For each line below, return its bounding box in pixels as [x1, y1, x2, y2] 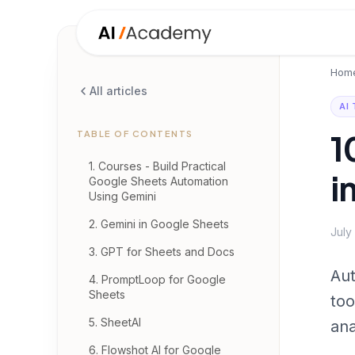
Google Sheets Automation [89, 174, 228, 188]
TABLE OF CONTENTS [77, 128, 193, 139]
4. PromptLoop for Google [89, 273, 226, 286]
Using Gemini [89, 189, 156, 203]
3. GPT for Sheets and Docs [89, 245, 235, 258]
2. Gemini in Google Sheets [89, 217, 229, 231]
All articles [90, 84, 147, 97]
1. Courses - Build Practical [89, 159, 226, 173]
